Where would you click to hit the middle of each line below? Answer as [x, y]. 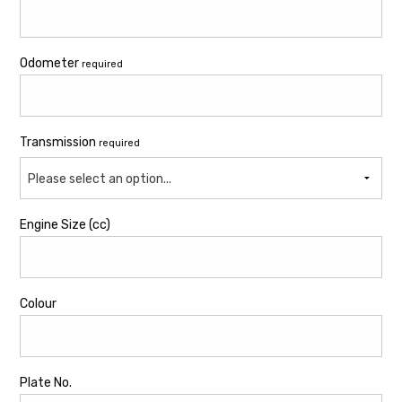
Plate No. [46, 383]
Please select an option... [100, 179]
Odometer [51, 64]
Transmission [59, 143]
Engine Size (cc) [65, 225]
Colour [38, 304]
